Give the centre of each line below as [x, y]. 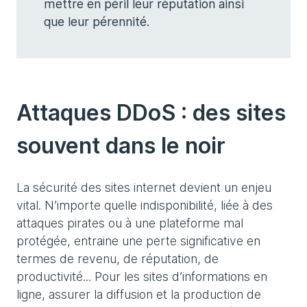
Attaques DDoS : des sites [151, 113]
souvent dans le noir [121, 146]
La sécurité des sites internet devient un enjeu [144, 187]
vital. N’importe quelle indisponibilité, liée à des [145, 205]
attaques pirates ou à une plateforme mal [130, 223]
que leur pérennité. [97, 22]
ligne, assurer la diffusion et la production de [139, 294]
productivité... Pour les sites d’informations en [142, 277]
